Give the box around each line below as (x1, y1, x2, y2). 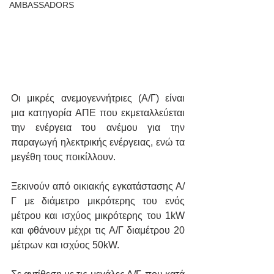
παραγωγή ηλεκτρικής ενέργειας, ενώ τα (11, 137, 185, 148)
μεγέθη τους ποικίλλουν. (11, 152, 116, 163)
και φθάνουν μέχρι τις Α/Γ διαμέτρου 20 (11, 225, 185, 236)
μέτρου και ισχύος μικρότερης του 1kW (11, 210, 185, 221)
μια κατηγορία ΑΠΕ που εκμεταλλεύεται (11, 108, 185, 119)
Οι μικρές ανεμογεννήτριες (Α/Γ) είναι (11, 93, 185, 104)
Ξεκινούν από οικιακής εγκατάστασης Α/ (11, 181, 185, 192)
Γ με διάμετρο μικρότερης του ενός (11, 196, 185, 207)
